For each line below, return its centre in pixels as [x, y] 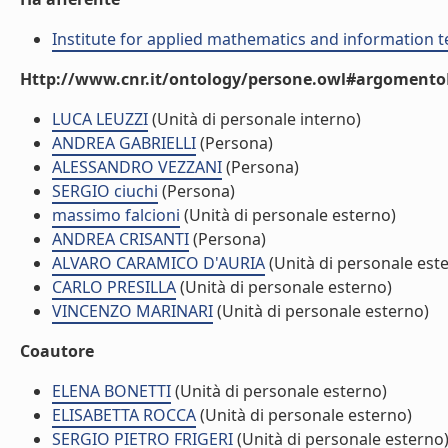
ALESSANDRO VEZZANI [137, 167]
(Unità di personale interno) [254, 119]
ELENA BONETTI [111, 391]
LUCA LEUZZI [100, 119]
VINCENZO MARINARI [132, 311]
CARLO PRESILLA [114, 287]
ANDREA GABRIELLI [124, 143]
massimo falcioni [116, 215]
